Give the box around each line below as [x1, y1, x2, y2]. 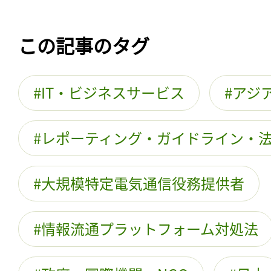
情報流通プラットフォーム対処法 [41, 217, 258, 239]
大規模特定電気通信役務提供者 [41, 172, 244, 194]
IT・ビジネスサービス [41, 81, 184, 103]
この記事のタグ [18, 31, 149, 59]
